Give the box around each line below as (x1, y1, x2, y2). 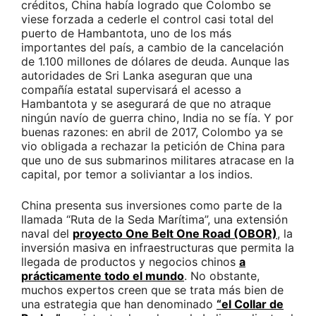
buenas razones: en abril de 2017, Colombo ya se (21, 125, 283, 140)
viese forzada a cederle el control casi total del (21, 12, 274, 27)
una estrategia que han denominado (21, 297, 217, 312)
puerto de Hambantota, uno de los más (21, 26, 231, 41)
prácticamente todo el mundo (21, 269, 184, 284)
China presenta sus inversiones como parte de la (21, 198, 282, 213)
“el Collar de (217, 297, 284, 312)
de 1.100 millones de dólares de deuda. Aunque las (21, 54, 289, 69)
